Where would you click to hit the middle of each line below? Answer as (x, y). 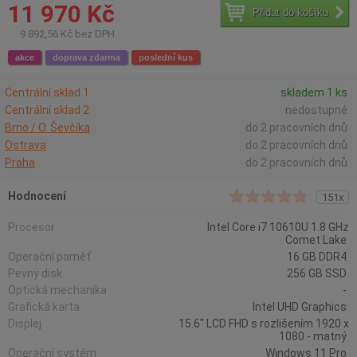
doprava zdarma (86, 57)
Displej (26, 324)
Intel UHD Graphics (301, 307)
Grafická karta (45, 307)
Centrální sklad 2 (47, 110)
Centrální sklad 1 (47, 92)
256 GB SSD (318, 273)
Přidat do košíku (290, 12)
